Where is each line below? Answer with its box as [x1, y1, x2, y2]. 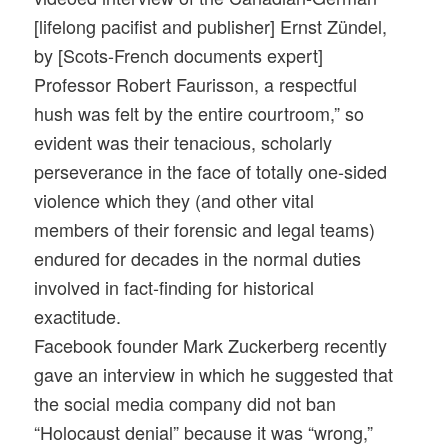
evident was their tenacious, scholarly [34, 129, 333, 156]
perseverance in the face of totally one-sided [34, 158, 388, 185]
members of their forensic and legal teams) [34, 216, 376, 243]
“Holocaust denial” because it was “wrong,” [34, 419, 374, 446]
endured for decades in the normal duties [34, 245, 362, 272]
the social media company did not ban [34, 390, 337, 417]
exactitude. [34, 303, 122, 330]
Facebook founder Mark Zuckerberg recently [34, 332, 388, 359]
